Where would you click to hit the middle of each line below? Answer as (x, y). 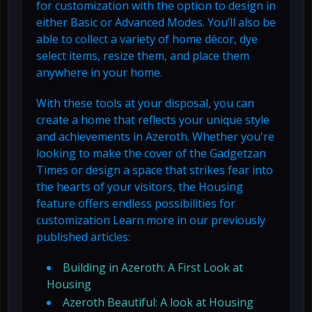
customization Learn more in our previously (151, 220)
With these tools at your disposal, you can (145, 103)
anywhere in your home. (99, 72)
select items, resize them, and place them (143, 55)
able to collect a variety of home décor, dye (147, 39)
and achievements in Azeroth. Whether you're (155, 136)
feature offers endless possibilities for (136, 203)
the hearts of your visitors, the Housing (140, 186)
